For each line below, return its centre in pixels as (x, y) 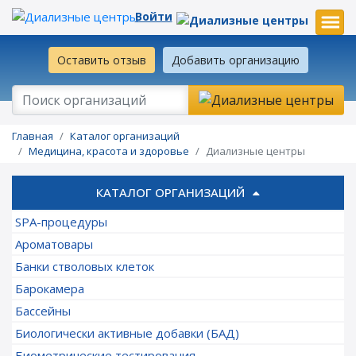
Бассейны (43, 311)
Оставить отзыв (101, 60)
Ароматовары (54, 244)
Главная (33, 136)
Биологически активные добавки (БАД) (127, 333)
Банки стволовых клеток (85, 266)
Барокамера (50, 288)
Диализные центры (255, 151)
